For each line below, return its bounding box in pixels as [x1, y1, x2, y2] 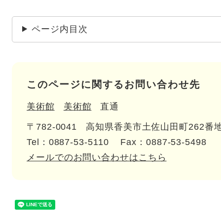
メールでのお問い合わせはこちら [27, 152, 167, 162]
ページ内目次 [32, 24, 88, 34]
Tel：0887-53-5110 [27, 137, 109, 147]
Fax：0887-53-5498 [120, 137, 207, 147]
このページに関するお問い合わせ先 [27, 78, 200, 90]
